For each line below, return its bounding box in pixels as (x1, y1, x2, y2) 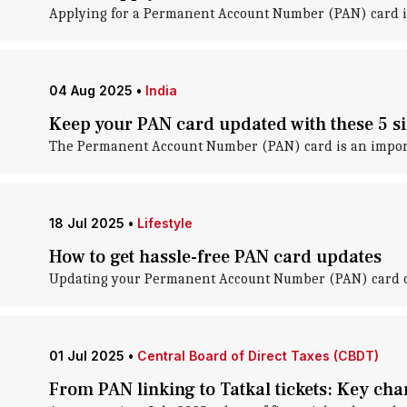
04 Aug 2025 (48, 83, 133, 98)
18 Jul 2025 (48, 215, 124, 231)
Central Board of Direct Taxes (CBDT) (136, 348, 379, 363)
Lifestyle (136, 215, 193, 231)
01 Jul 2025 (48, 348, 124, 363)
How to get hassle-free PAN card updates (48, 245, 382, 269)
